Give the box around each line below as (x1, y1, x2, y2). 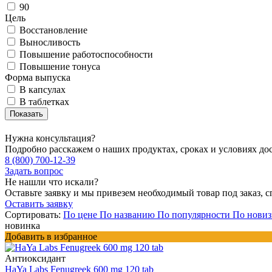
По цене (63, 209, 100, 220)
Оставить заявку (5, 198, 73, 209)
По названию (100, 209, 157, 220)
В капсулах (19, 84, 66, 95)
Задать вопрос (5, 165, 63, 176)
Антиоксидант (5, 253, 66, 263)
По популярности (157, 209, 233, 220)
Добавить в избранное (5, 231, 97, 242)
